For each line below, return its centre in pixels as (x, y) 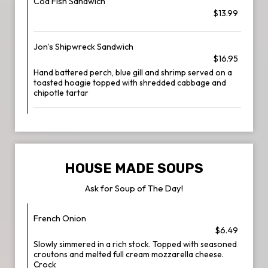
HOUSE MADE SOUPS (134, 168)
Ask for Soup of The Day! (134, 188)
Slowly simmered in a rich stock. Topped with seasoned (135, 244)
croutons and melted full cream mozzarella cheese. (129, 254)
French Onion (60, 218)
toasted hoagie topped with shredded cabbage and (130, 83)
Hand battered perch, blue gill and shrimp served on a (133, 72)
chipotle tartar (61, 93)
